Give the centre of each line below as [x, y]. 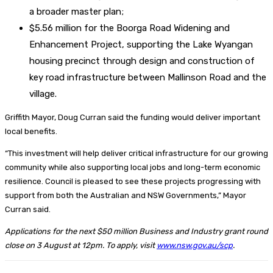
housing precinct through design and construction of [142, 61]
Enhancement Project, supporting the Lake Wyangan [141, 44]
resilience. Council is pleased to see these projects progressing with [133, 181]
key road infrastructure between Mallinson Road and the [148, 77]
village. [43, 94]
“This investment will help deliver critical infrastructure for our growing [136, 153]
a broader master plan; [76, 11]
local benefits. [31, 131]
